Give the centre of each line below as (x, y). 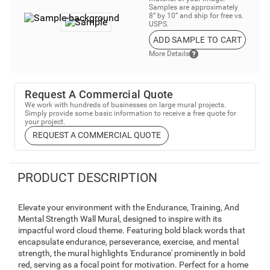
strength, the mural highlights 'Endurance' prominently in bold (132, 253)
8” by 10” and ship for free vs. (196, 15)
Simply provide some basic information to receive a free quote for (131, 113)
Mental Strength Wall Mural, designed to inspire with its (120, 219)
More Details (169, 54)
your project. (45, 121)
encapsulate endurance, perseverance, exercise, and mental (128, 242)
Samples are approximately (193, 7)
